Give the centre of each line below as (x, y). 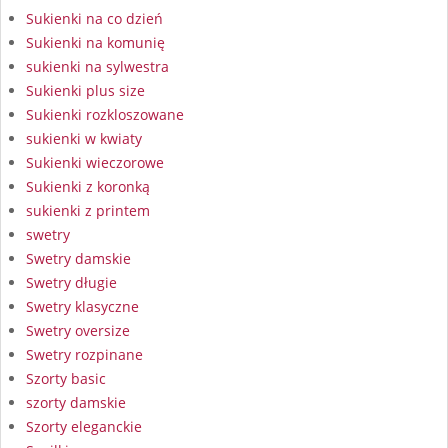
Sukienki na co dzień (94, 18)
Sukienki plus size (85, 90)
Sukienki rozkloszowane (105, 114)
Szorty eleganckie (84, 426)
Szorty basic (66, 378)
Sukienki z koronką (88, 186)
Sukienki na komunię (95, 42)
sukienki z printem (88, 210)
